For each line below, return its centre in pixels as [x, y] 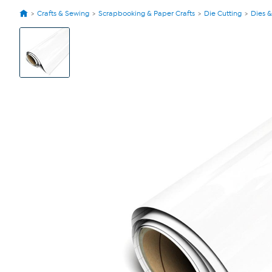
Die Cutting [223, 13]
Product [32, 38]
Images [32, 48]
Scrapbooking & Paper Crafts [147, 13]
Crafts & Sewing [63, 13]
